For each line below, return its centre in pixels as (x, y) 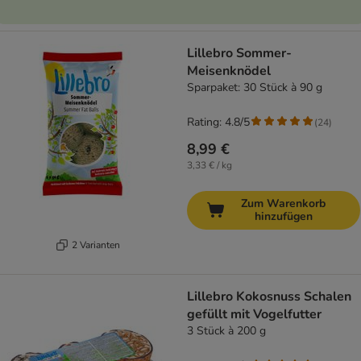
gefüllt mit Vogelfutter (254, 315)
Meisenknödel (229, 71)
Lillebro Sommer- (239, 54)
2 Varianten (95, 245)
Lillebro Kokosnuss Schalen (269, 297)
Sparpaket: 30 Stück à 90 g (255, 88)
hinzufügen (283, 217)
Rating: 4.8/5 (218, 122)
